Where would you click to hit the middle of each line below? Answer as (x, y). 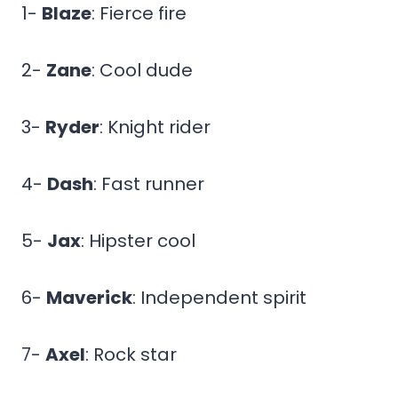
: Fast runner (149, 183)
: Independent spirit (219, 297)
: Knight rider (155, 127)
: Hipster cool (138, 240)
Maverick (89, 297)
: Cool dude (142, 70)
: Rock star (131, 354)
